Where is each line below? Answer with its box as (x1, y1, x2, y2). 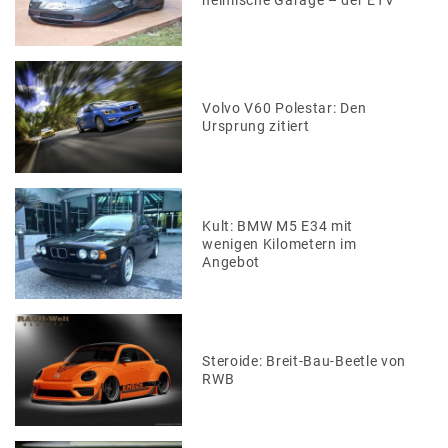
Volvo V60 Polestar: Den (202, 100, 367, 117)
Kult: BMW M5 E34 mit (202, 217, 354, 234)
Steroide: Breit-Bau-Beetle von (202, 353, 407, 370)
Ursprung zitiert (202, 118, 310, 135)
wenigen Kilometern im (202, 235, 357, 252)
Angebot (202, 253, 261, 270)
